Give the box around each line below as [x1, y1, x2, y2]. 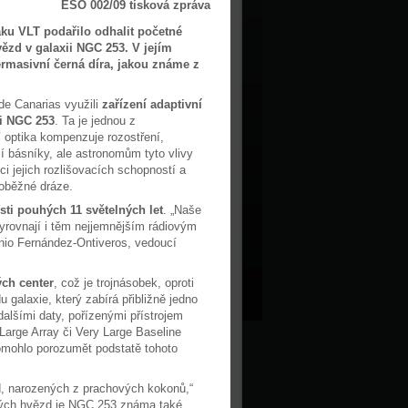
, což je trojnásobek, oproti [54, 276, 194, 290]
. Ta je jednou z [55, 114, 136, 127]
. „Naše [163, 203, 201, 217]
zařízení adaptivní [102, 97, 202, 111]
